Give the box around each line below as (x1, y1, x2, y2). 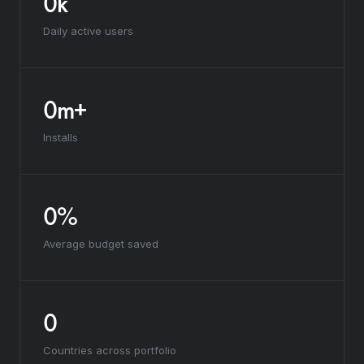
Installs (43, 131, 78, 144)
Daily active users (43, 24, 133, 37)
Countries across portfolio (43, 344, 176, 357)
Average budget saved (43, 237, 158, 250)
